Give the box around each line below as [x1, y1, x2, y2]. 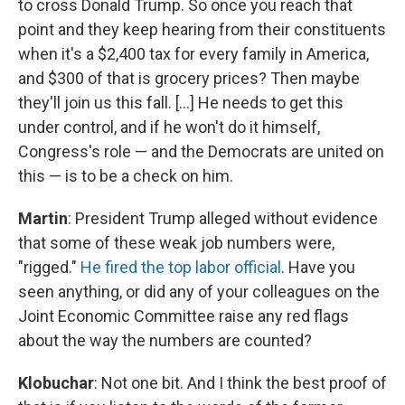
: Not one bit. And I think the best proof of [94, 373, 387, 392]
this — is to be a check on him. [18, 166, 233, 185]
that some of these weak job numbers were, [18, 233, 334, 252]
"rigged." [18, 258, 80, 277]
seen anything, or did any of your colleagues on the [18, 282, 380, 301]
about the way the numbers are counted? [18, 331, 312, 350]
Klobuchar [18, 373, 94, 392]
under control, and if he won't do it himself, [18, 118, 320, 137]
